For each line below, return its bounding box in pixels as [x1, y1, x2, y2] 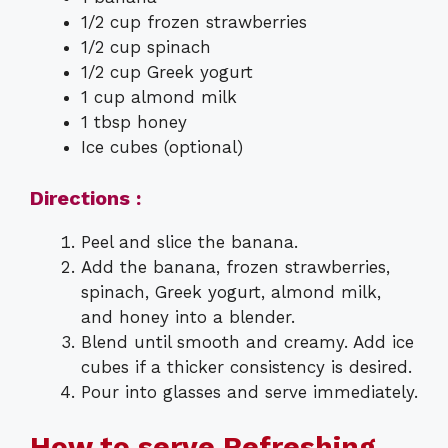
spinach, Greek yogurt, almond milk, [81, 281, 381, 302]
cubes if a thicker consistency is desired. [81, 356, 412, 377]
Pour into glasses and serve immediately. [81, 381, 418, 402]
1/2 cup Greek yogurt [81, 62, 253, 83]
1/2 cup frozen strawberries [81, 12, 307, 33]
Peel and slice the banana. [81, 231, 298, 252]
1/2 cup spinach [81, 37, 211, 58]
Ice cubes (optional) [81, 137, 243, 158]
